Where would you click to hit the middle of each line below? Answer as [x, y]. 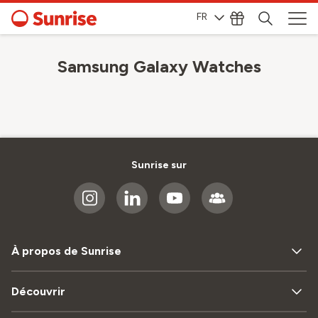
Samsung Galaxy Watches [159, 66]
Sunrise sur [159, 165]
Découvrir [38, 291]
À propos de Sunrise [66, 251]
